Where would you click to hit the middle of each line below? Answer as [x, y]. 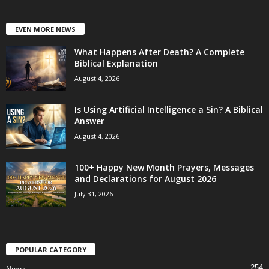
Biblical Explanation [116, 63]
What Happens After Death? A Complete [159, 52]
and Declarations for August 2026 [145, 178]
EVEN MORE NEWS [45, 29]
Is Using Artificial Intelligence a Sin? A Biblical [169, 109]
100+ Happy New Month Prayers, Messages [164, 167]
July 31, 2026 [94, 193]
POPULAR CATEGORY [51, 249]
